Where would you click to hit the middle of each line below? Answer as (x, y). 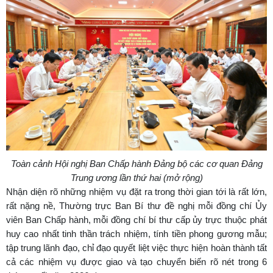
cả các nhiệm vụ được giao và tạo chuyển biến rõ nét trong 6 (136, 262)
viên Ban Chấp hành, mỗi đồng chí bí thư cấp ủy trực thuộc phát (136, 220)
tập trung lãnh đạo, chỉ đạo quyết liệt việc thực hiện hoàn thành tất (136, 248)
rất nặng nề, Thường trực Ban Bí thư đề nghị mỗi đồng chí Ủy (136, 206)
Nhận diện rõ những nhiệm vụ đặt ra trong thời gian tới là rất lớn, (136, 192)
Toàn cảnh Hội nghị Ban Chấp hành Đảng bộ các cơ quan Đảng (136, 164)
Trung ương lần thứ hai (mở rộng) (136, 178)
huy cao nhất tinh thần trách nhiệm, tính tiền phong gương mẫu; (136, 234)
